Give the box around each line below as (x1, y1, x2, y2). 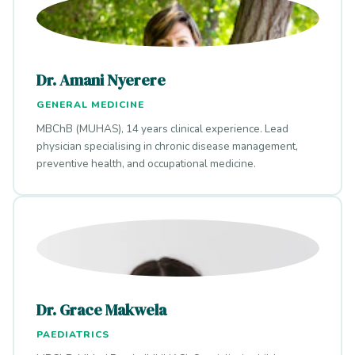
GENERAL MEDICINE (36, 97, 144, 111)
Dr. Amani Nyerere (36, 68, 166, 91)
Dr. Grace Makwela (36, 298, 166, 321)
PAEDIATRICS (36, 327, 109, 341)
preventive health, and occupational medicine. (36, 155, 256, 171)
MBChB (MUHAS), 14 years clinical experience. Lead (36, 120, 288, 136)
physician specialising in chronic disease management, (36, 138, 298, 154)
